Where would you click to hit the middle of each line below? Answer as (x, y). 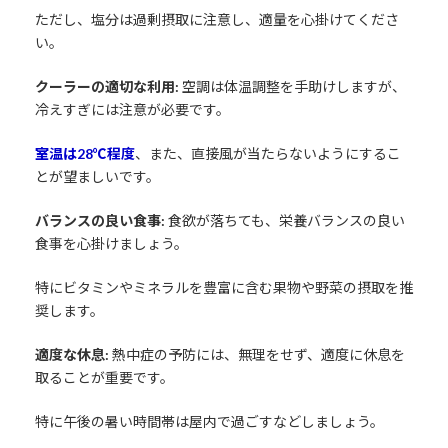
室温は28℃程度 (84, 153)
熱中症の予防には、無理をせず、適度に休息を (258, 354)
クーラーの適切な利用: (108, 86)
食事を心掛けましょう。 (111, 243)
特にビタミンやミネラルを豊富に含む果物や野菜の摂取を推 (223, 287)
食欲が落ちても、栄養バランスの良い (284, 220)
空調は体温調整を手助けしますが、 (293, 86)
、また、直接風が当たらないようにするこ (267, 153)
